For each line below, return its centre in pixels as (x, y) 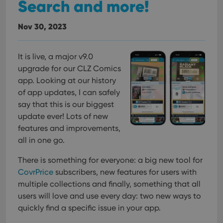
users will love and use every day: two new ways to (110, 196)
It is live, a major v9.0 (56, 56)
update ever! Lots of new (63, 116)
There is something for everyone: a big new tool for (110, 160)
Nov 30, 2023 (42, 26)
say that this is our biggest (66, 104)
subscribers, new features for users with (125, 172)
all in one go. (41, 140)
